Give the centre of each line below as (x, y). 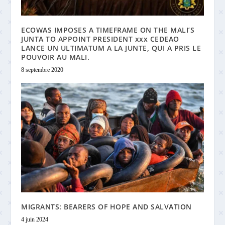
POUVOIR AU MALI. (55, 57)
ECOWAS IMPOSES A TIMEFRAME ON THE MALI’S (108, 30)
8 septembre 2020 (42, 70)
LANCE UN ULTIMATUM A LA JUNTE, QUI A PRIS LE (111, 48)
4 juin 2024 (35, 219)
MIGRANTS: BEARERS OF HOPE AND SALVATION (106, 206)
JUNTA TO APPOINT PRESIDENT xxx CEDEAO (100, 39)
